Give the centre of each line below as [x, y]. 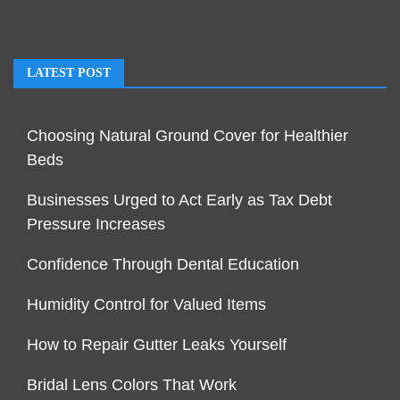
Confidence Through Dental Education [163, 265]
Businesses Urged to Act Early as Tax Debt [179, 200]
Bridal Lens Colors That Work [132, 385]
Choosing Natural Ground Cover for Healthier [187, 136]
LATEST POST [69, 73]
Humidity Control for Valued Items [146, 305]
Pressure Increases [96, 225]
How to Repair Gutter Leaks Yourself [157, 345]
